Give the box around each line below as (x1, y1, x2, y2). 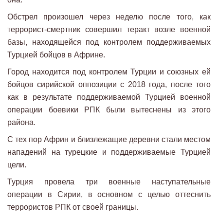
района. (7, 118, 36, 127)
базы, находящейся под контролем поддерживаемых (7, 38, 211, 47)
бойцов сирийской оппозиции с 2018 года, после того (7, 80, 211, 89)
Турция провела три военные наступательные (7, 178, 211, 186)
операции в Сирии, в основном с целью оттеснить (7, 190, 211, 199)
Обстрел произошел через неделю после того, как (7, 13, 211, 21)
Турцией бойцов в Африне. (7, 51, 105, 59)
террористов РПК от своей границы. (7, 203, 138, 212)
